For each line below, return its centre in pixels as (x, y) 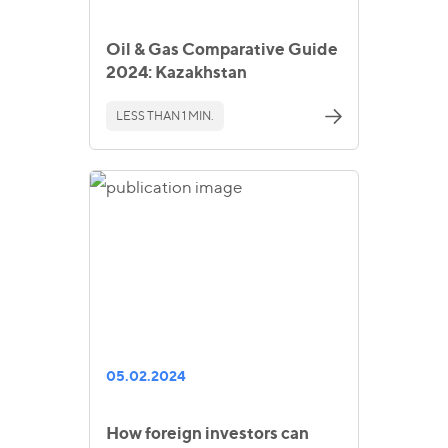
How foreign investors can (207, 432)
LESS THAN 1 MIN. (165, 116)
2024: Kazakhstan (176, 71)
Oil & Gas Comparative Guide (222, 48)
